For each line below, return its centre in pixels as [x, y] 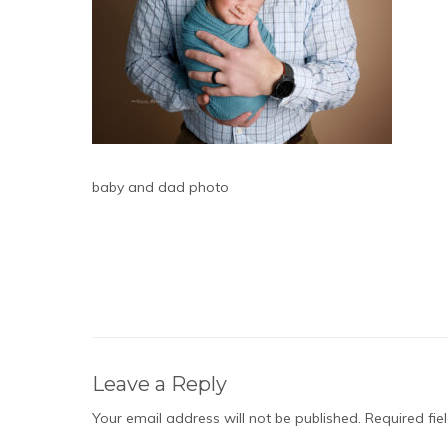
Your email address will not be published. [226, 418]
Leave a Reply [159, 384]
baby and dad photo [160, 187]
